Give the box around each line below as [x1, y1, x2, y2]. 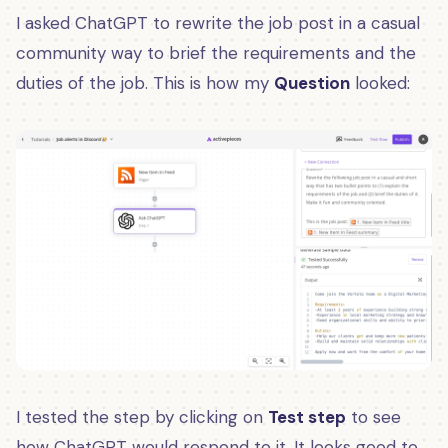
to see [346, 405, 401, 428]
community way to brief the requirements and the [16, 42, 416, 65]
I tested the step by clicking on [16, 405, 268, 428]
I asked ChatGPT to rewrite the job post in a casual [16, 12, 420, 35]
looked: [350, 72, 410, 95]
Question [274, 72, 350, 95]
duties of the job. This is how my [16, 72, 274, 95]
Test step [268, 405, 346, 428]
